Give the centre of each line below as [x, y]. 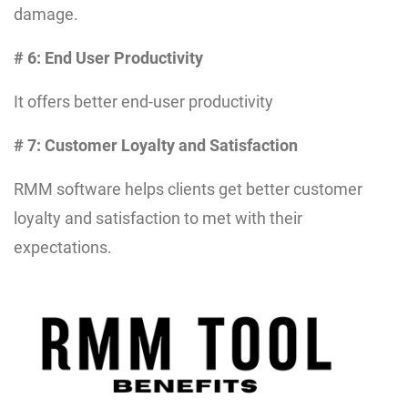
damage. [46, 14]
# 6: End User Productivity [108, 57]
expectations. [63, 247]
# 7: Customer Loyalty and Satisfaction [156, 145]
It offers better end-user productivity [143, 101]
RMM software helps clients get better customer [188, 189]
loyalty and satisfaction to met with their [158, 218]
